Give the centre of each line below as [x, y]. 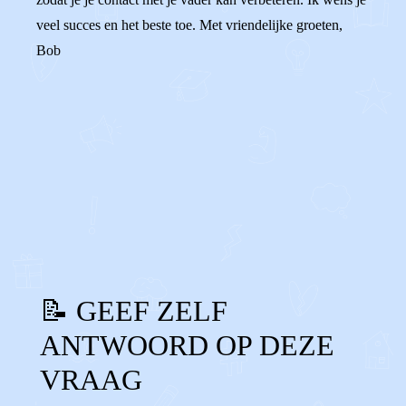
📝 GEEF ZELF [134, 311]
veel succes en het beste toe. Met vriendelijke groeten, [189, 25]
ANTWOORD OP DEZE [187, 345]
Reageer [103, 198]
